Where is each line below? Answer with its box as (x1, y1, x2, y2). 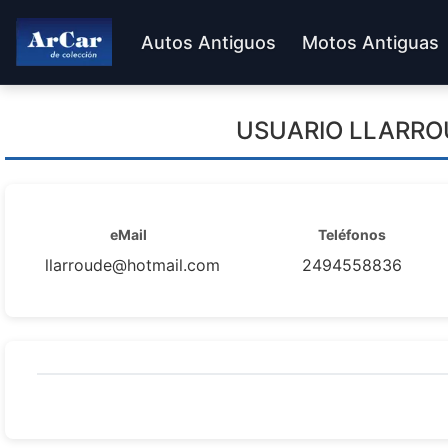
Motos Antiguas (302, 31, 439, 53)
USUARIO (236, 116, 349, 145)
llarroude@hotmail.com (45, 255, 220, 275)
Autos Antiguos (141, 31, 276, 53)
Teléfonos (317, 226, 386, 243)
